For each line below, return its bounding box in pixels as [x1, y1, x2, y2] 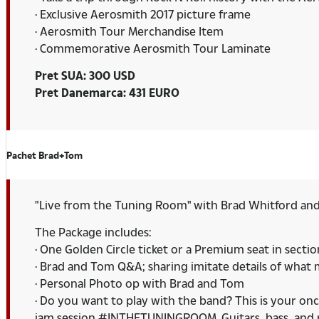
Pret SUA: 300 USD [35, 68, 135, 83]
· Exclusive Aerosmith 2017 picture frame [35, 6, 251, 22]
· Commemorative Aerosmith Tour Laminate [35, 41, 271, 56]
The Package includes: [35, 224, 151, 239]
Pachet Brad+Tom [6, 148, 83, 162]
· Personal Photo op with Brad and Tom [35, 275, 244, 291]
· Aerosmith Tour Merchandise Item [35, 23, 224, 39]
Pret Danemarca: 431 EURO [35, 85, 179, 100]
